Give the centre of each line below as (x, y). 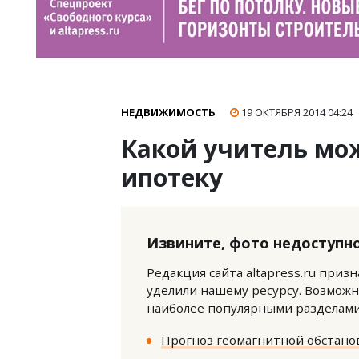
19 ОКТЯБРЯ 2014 (284, 112)
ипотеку (172, 177)
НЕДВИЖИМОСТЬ (168, 112)
